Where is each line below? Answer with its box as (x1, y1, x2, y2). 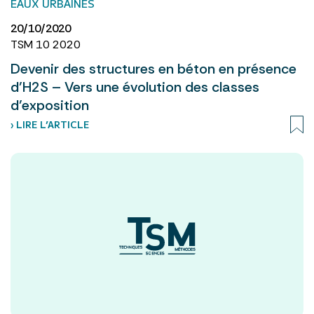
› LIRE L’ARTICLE (11, 117, 89, 131)
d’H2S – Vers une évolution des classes (11, 77, 259, 96)
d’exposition (11, 95, 89, 114)
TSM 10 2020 (11, 36, 81, 52)
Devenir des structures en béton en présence (11, 59, 296, 78)
